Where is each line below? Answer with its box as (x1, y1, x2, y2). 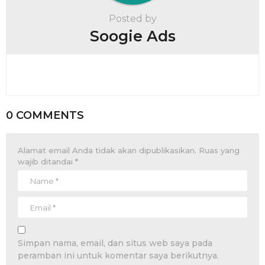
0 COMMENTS (6, 109, 84, 122)
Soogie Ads (89, 27, 176, 46)
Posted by (108, 13, 157, 25)
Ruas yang (199, 146, 240, 156)
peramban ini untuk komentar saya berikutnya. (18, 250, 219, 261)
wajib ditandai (18, 157, 75, 167)
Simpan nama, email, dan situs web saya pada (18, 238, 212, 249)
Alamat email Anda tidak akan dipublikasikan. (18, 146, 196, 156)
